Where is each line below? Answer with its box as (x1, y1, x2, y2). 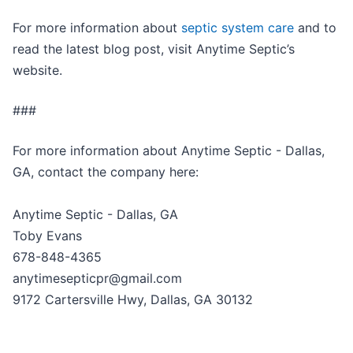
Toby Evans (13, 227, 82, 243)
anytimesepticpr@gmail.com (13, 269, 182, 286)
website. (13, 61, 62, 78)
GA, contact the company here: (13, 163, 199, 180)
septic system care (181, 19, 294, 35)
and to (294, 19, 336, 35)
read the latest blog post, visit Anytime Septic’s (13, 40, 295, 57)
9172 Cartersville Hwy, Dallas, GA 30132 (13, 291, 253, 307)
